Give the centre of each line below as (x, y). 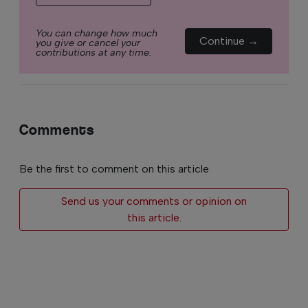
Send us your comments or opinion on (154, 201)
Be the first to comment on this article (114, 168)
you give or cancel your (88, 42)
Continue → (229, 41)
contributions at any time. (93, 52)
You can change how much (97, 33)
